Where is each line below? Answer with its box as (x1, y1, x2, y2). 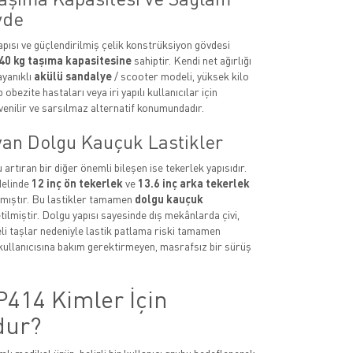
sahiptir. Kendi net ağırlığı (131, 54, 251, 67)
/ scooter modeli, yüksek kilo (111, 69, 249, 83)
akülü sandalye (33, 69, 112, 83)
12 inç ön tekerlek (31, 176, 123, 190)
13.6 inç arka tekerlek (137, 176, 250, 190)
